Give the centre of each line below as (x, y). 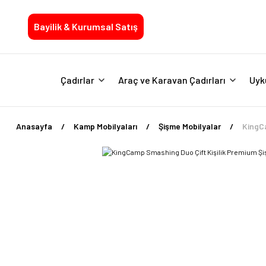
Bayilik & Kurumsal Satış (86, 26)
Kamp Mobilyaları (105, 126)
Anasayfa (34, 126)
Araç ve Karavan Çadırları (172, 80)
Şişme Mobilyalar (190, 126)
